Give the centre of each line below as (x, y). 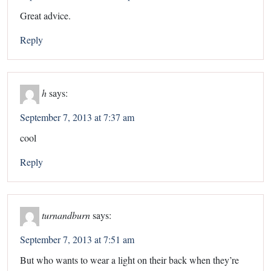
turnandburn (66, 215)
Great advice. (45, 15)
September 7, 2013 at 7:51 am (77, 239)
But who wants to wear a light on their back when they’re (129, 260)
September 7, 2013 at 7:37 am (77, 117)
